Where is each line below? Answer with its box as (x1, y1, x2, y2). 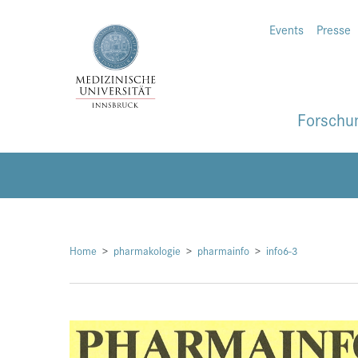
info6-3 (266, 243, 297, 259)
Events (269, 21, 304, 38)
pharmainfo (197, 243, 249, 259)
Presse (316, 21, 351, 38)
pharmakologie (113, 243, 181, 259)
